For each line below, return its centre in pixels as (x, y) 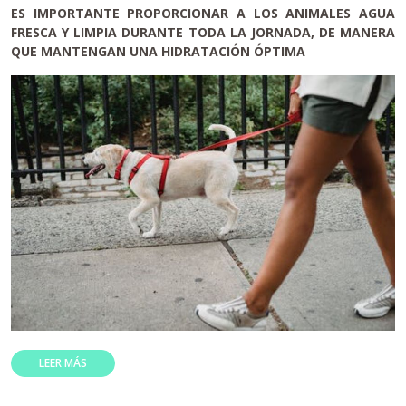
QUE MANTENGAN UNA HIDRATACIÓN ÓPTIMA (158, 51)
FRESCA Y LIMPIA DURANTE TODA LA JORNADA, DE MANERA (203, 32)
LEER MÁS (63, 363)
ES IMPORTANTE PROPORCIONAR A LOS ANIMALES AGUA (203, 13)
